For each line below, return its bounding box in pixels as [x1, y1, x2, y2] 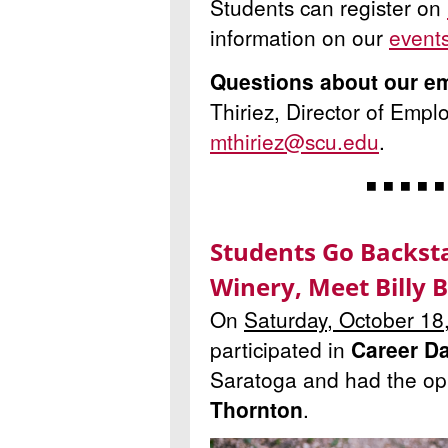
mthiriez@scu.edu [210, 126, 379, 156]
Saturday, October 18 [244, 304, 444, 334]
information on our [210, 22, 389, 52]
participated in [210, 334, 351, 364]
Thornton [210, 394, 303, 424]
